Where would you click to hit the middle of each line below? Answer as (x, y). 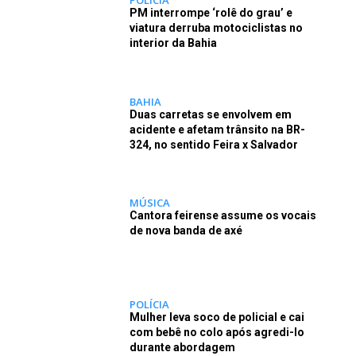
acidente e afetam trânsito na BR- (217, 129)
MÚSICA (149, 203)
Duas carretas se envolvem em (210, 114)
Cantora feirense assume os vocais (222, 216)
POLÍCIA (149, 305)
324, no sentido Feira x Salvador (213, 144)
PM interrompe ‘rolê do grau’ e (211, 12)
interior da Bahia (173, 43)
